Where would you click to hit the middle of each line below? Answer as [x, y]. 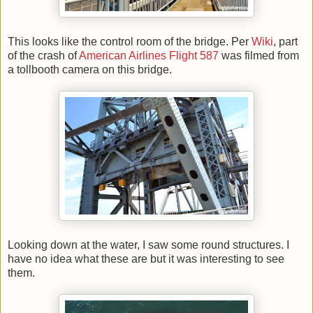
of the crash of [43, 56]
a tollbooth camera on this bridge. [90, 70]
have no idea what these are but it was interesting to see [146, 259]
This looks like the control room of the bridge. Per [130, 42]
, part [285, 42]
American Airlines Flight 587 [149, 56]
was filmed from [259, 56]
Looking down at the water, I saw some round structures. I [148, 245]
